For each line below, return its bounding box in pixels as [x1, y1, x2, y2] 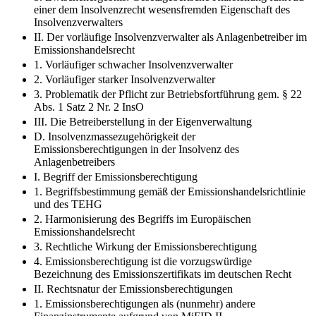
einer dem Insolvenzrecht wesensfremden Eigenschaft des [34, 3, 290, 16]
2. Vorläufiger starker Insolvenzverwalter [34, 73, 215, 85]
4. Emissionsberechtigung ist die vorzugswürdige [34, 255, 252, 267]
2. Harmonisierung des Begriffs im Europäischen [34, 212, 251, 225]
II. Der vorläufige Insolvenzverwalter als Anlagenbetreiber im [34, 30, 307, 43]
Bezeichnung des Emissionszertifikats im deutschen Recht [34, 267, 291, 280]
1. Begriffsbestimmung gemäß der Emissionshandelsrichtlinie [34, 185, 305, 197]
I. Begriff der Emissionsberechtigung [34, 170, 197, 183]
